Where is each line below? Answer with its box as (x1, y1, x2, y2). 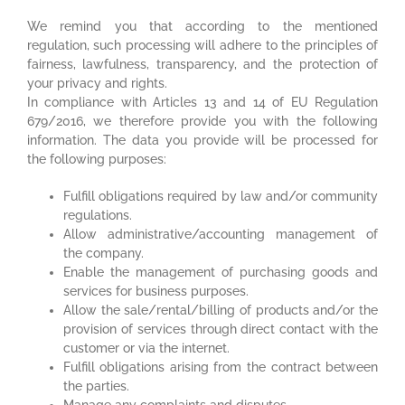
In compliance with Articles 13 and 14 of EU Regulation (26, 94, 379, 109)
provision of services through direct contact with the (62, 321, 379, 336)
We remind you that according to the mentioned (26, 18, 379, 33)
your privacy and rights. (26, 75, 167, 90)
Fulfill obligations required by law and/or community (62, 188, 379, 203)
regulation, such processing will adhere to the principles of (26, 37, 379, 52)
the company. (62, 245, 144, 260)
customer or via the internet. (62, 340, 230, 355)
